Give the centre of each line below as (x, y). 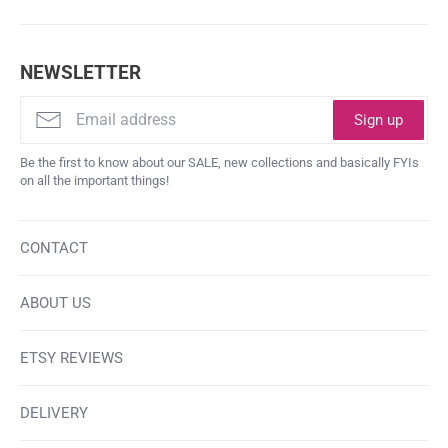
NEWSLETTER (80, 72)
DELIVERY (54, 412)
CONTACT (54, 247)
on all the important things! (94, 180)
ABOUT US (55, 302)
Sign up (378, 119)
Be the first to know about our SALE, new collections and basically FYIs (219, 162)
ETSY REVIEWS (71, 357)
